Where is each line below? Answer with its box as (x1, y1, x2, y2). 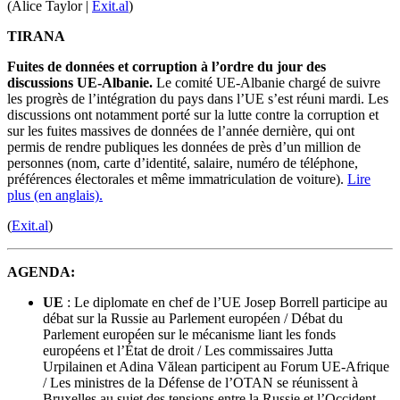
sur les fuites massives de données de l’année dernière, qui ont (7, 123, 354, 139)
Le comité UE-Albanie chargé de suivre (153, 75, 380, 91)
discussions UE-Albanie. (7, 75, 153, 91)
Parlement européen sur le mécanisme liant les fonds (43, 327, 336, 343)
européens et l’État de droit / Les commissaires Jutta (43, 343, 333, 359)
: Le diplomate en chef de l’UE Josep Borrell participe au (63, 295, 387, 311)
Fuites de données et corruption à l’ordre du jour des (7, 59, 326, 75)
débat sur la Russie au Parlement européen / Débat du (43, 311, 343, 327)
